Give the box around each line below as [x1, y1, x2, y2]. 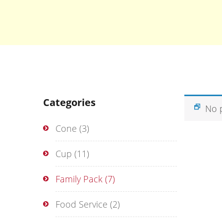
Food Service [55, 198, 108, 210]
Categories [43, 96, 96, 109]
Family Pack [55, 173, 103, 185]
